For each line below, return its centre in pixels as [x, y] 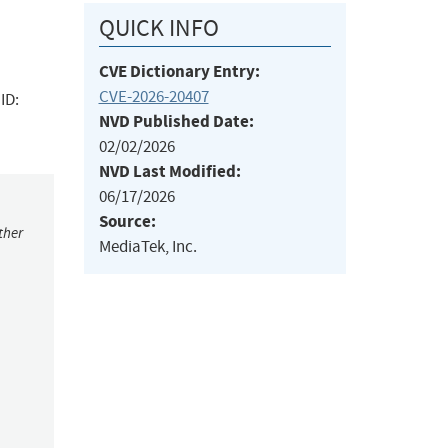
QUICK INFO [158, 28]
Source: [127, 222]
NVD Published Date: [176, 122]
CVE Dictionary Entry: [179, 72]
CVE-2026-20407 [153, 97]
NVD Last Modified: [169, 172]
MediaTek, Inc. [147, 247]
